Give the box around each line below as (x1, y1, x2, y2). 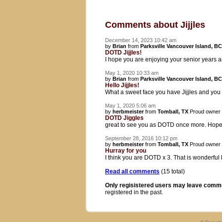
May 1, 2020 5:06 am (105, 103, 156, 109)
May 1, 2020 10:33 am (105, 70, 159, 76)
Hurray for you (105, 147, 146, 154)
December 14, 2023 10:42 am (105, 37, 176, 43)
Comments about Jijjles (105, 20, 205, 30)
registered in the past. (105, 189, 163, 196)
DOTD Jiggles (105, 114, 144, 121)
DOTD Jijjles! (105, 49, 142, 56)
